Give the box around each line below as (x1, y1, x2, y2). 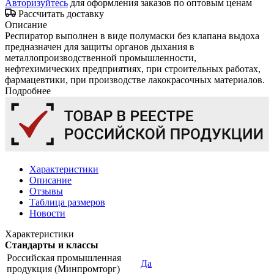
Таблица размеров (29, 197, 105, 208)
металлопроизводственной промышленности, (5, 52, 196, 63)
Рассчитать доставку (18, 8, 104, 19)
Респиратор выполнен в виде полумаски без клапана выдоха (5, 30, 259, 41)
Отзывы (29, 186, 63, 197)
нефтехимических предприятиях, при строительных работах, (5, 63, 261, 74)
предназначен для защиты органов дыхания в (5, 41, 194, 52)
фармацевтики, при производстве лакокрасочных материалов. (5, 74, 265, 85)
